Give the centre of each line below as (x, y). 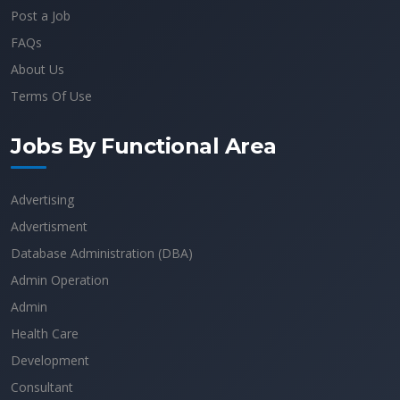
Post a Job (41, 16)
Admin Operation (60, 280)
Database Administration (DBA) (102, 253)
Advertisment (49, 226)
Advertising (42, 200)
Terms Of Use (51, 96)
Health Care (45, 333)
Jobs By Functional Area (144, 146)
